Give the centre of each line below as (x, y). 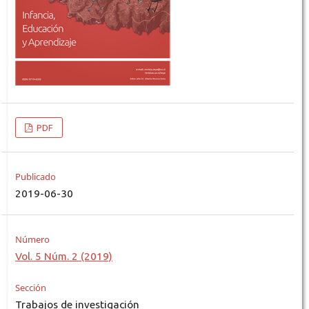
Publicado (35, 177)
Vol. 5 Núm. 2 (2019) (63, 257)
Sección (30, 288)
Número (32, 240)
